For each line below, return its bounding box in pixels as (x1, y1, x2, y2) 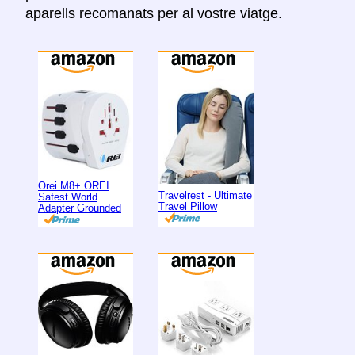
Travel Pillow (158, 200, 217, 212)
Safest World (38, 190, 97, 203)
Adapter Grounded (38, 201, 121, 214)
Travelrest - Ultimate (158, 189, 252, 201)
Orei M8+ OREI (38, 179, 109, 192)
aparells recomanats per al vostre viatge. (25, 5, 282, 21)
